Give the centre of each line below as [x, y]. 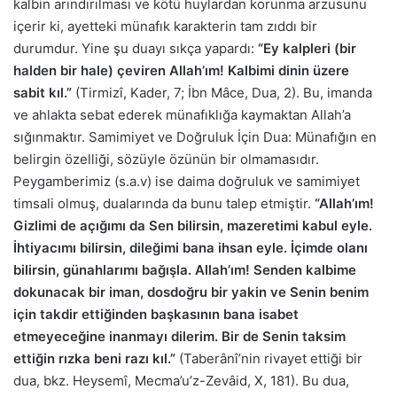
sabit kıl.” [43, 92]
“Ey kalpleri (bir [307, 48]
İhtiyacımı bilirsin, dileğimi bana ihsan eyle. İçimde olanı [191, 247]
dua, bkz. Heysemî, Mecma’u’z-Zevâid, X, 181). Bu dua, [181, 380]
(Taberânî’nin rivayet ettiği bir [269, 358]
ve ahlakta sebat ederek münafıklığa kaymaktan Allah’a [182, 114]
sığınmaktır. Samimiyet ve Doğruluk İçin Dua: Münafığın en [195, 136]
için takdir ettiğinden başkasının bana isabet [156, 314]
